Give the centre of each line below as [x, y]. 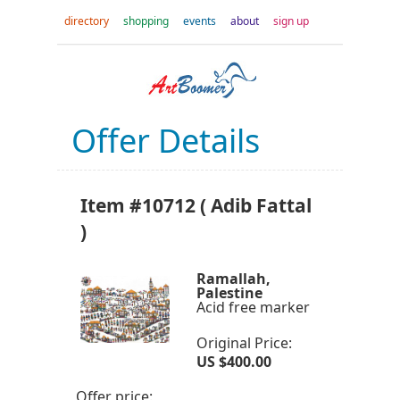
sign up [291, 21]
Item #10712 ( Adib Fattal [196, 205]
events [200, 21]
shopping [146, 21]
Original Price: [244, 343]
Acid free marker [253, 307]
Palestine [229, 293]
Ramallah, [233, 279]
